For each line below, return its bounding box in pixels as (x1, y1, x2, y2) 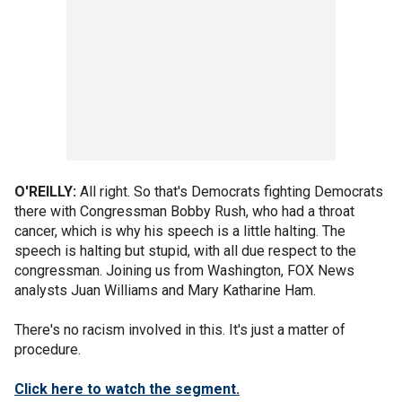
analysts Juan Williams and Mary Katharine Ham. (14, 282, 316, 299)
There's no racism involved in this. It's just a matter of (14, 321, 345, 338)
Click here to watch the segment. (14, 380, 240, 398)
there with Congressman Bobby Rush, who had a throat (14, 203, 354, 220)
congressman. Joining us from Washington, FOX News (14, 262, 354, 279)
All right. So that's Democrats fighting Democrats (76, 183, 383, 200)
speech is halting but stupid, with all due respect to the (14, 242, 356, 259)
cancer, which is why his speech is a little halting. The (14, 223, 345, 240)
